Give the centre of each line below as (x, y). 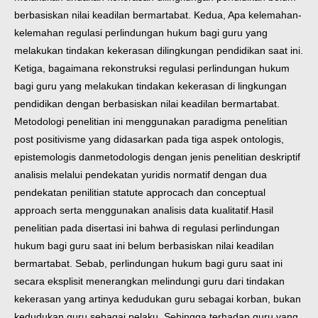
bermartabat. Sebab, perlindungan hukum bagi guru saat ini (148, 264)
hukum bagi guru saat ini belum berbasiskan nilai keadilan (144, 246)
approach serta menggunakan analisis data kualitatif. (133, 210)
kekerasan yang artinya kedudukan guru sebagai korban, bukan (158, 299)
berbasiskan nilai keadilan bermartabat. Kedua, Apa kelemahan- (158, 15)
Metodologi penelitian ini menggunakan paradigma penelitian (151, 122)
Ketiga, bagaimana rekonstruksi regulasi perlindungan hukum (152, 68)
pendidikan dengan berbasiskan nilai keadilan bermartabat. (147, 104)
